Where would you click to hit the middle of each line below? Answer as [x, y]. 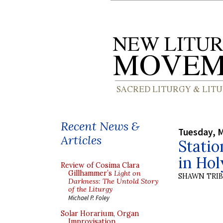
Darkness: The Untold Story [113, 181]
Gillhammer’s [91, 173]
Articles [81, 140]
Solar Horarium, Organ [100, 214]
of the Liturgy [90, 189]
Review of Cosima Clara [100, 165]
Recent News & [100, 126]
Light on [127, 173]
